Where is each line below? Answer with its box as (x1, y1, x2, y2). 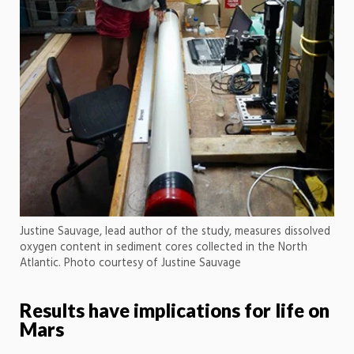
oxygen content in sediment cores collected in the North (20, 239, 307, 258)
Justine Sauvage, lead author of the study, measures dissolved (20, 223, 330, 242)
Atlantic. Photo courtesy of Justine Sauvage (20, 254, 241, 273)
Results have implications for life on (20, 299, 330, 322)
